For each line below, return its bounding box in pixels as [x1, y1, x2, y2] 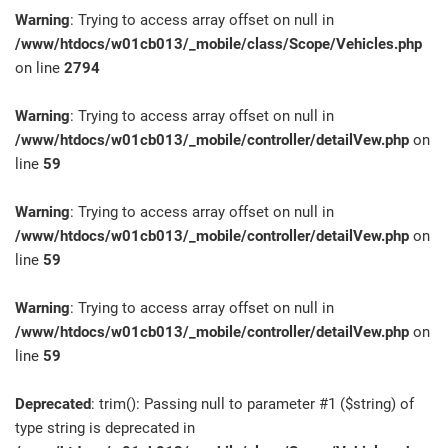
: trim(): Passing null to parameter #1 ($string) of [91, 395, 414, 413]
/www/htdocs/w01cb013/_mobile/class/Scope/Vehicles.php [15, 35, 422, 53]
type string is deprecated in [15, 419, 195, 437]
